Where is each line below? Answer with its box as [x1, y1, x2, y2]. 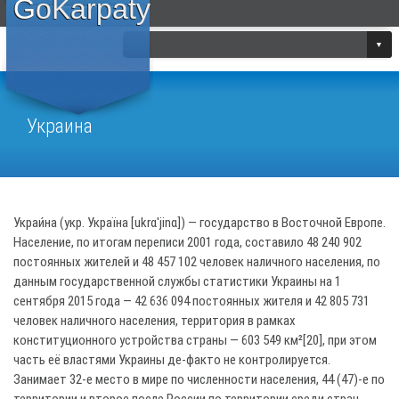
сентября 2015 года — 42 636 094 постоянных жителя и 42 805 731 [13, 293, 370, 309]
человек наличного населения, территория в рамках [13, 313, 296, 329]
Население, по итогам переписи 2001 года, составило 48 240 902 [13, 234, 362, 250]
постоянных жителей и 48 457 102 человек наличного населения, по [13, 254, 380, 270]
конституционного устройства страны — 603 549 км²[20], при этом [13, 332, 377, 348]
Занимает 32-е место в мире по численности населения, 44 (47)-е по [13, 371, 385, 387]
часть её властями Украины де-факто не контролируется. [13, 352, 330, 368]
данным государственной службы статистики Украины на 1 [13, 273, 341, 289]
